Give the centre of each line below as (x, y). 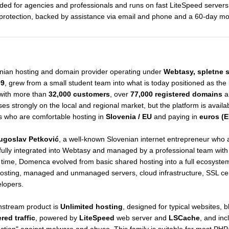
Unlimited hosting (91, 207)
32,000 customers (79, 94)
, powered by (57, 218)
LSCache (184, 218)
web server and (141, 218)
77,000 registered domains (176, 94)
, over (120, 94)
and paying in (175, 117)
